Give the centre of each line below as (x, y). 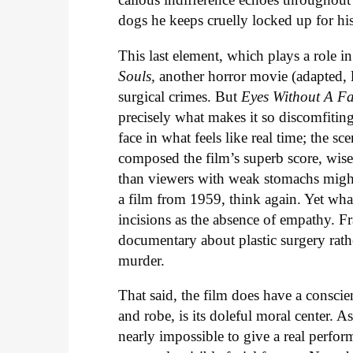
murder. (142, 260)
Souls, (139, 76)
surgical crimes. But (180, 96)
